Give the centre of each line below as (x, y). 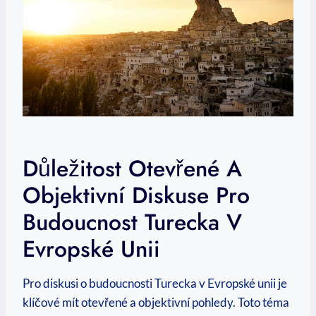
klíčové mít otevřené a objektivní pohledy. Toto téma (156, 302)
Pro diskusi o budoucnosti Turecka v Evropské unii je (155, 283)
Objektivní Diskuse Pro (136, 195)
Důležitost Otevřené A (132, 168)
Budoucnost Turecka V (132, 222)
